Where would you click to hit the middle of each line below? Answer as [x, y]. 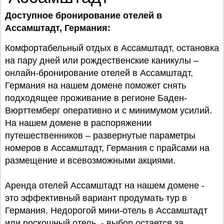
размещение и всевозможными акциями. [90, 160]
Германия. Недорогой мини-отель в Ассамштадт [107, 210]
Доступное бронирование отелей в [83, 15]
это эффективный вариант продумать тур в [96, 198]
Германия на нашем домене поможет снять [95, 85]
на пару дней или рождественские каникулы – [103, 60]
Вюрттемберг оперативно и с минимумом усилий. [108, 110]
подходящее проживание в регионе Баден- [96, 98]
